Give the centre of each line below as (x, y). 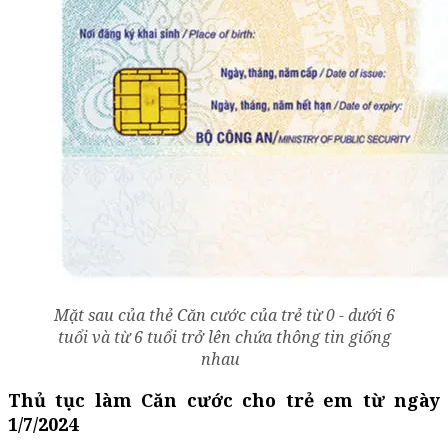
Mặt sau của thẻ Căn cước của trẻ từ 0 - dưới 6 (224, 314)
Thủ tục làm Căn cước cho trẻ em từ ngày (224, 399)
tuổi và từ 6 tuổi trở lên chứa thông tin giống (224, 336)
